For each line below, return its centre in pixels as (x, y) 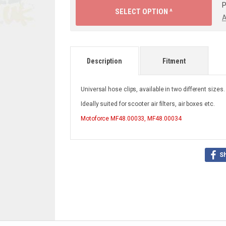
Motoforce (96, 119)
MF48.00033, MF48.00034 (146, 119)
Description (105, 61)
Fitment (174, 61)
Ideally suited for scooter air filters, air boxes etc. (148, 104)
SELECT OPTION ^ (144, 12)
